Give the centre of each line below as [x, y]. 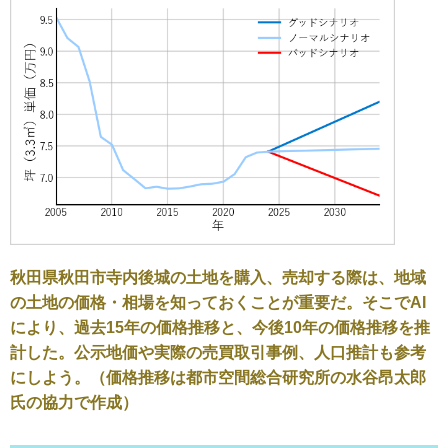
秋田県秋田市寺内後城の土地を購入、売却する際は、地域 [218, 278]
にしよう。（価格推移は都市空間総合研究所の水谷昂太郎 [218, 378]
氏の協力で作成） [74, 403]
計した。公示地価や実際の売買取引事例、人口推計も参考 [218, 353]
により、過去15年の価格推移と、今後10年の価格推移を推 [220, 328]
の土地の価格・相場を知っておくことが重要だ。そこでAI [218, 303]
